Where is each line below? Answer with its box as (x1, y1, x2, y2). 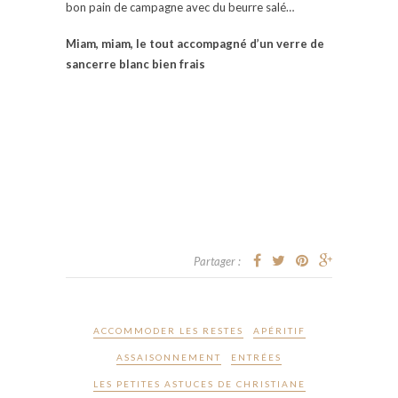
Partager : (194, 253, 241, 268)
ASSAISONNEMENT (116, 351, 221, 362)
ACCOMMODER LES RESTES (92, 324, 243, 336)
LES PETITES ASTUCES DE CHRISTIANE (92, 378, 306, 389)
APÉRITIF (252, 324, 306, 336)
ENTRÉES (231, 351, 282, 362)
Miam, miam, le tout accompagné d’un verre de (66, 36, 324, 51)
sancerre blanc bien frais (66, 56, 205, 71)
